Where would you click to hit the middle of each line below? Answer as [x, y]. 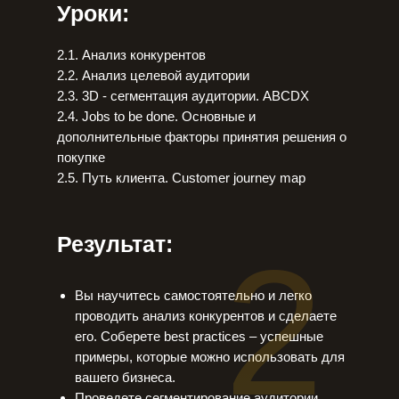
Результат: [115, 244]
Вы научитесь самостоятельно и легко [193, 295]
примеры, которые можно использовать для [210, 357]
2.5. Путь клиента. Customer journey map [181, 178]
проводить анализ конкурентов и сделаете [206, 316]
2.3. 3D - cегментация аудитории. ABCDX [183, 96]
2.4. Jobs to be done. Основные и [156, 116]
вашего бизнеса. [125, 377]
